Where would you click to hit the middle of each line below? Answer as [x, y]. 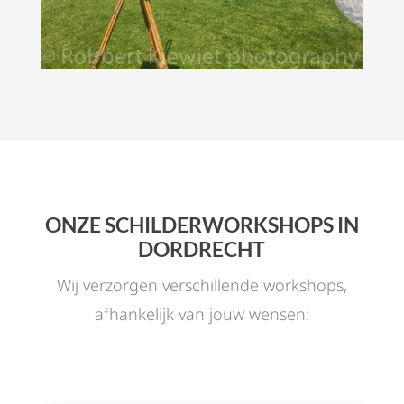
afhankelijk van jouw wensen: [202, 314]
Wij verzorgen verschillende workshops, [202, 285]
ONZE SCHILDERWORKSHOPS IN [202, 225]
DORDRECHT [202, 249]
